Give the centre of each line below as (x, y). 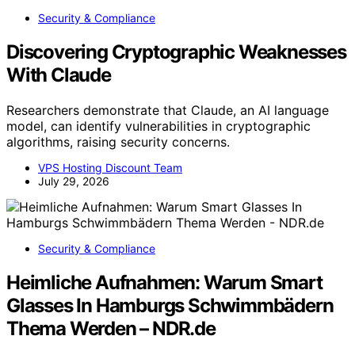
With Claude (59, 74)
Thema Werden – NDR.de (111, 328)
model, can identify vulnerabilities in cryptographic (158, 126)
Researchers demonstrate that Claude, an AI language (168, 110)
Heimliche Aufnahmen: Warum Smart (164, 282)
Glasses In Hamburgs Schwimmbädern (170, 305)
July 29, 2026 (74, 181)
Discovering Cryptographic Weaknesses (176, 52)
